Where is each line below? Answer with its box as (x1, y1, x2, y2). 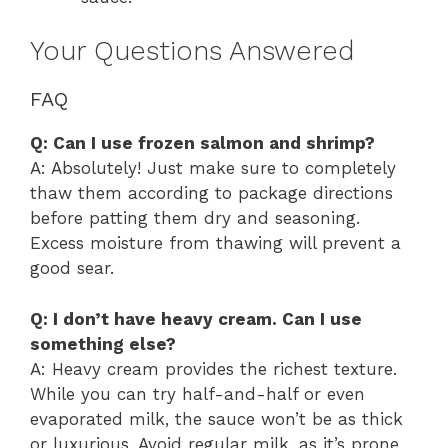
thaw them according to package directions (30, 183, 393, 203)
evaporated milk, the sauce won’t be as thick (30, 408, 403, 429)
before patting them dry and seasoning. (30, 208, 360, 228)
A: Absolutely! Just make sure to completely (30, 158, 396, 178)
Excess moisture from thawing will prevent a (30, 233, 401, 253)
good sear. (30, 258, 114, 278)
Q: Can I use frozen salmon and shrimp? (30, 133, 375, 153)
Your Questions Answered (30, 35, 354, 67)
